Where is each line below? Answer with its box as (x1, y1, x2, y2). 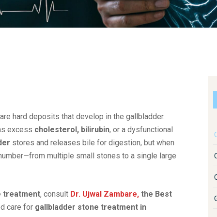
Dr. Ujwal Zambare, (70, 189, 139, 199)
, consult (40, 189, 70, 199)
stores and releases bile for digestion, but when (10, 138, 174, 147)
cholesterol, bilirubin (34, 125, 109, 134)
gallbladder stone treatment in (35, 202, 146, 212)
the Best (139, 189, 172, 199)
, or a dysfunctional (109, 125, 173, 134)
